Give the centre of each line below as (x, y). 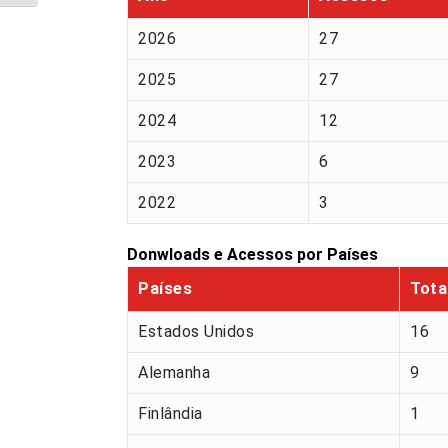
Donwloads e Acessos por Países (252, 255)
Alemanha (174, 373)
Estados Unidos (196, 332)
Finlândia (170, 414)
